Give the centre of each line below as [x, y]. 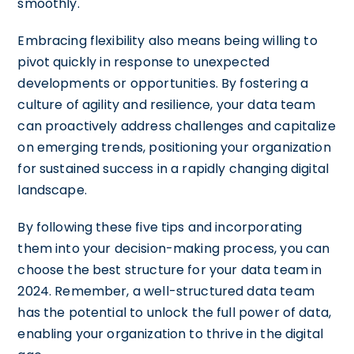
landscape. [52, 190]
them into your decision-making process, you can [174, 248]
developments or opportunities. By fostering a [163, 83]
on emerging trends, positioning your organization [174, 147]
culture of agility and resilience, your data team [166, 104]
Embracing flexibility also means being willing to [168, 40]
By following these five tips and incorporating [160, 227]
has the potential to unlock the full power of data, [175, 312]
